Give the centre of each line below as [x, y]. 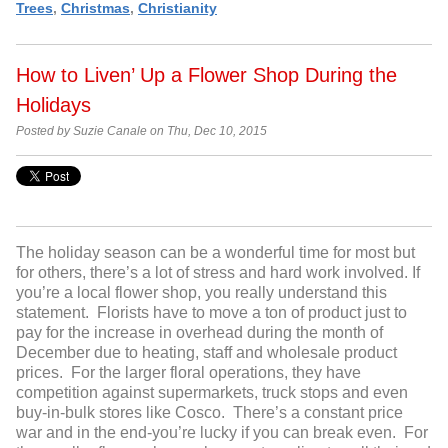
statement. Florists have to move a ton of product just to [211, 312]
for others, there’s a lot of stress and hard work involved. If [218, 272]
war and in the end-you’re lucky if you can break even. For [222, 432]
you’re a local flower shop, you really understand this [201, 292]
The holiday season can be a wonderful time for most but [215, 252]
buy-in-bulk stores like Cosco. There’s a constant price [209, 412]
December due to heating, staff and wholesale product [206, 352]
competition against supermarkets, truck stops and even [212, 392]
